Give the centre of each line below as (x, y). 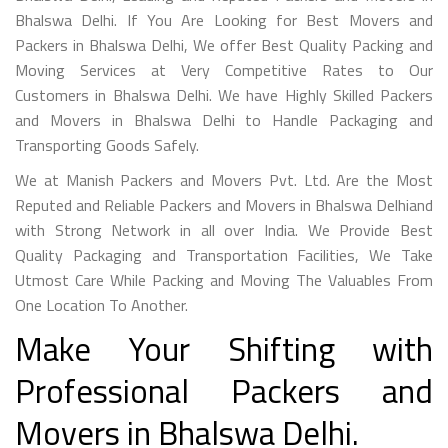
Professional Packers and (224, 390)
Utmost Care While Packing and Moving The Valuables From (224, 279)
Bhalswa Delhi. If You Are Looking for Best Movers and (224, 19)
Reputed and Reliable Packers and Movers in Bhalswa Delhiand (224, 204)
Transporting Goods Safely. (107, 144)
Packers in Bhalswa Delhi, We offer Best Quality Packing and (224, 44)
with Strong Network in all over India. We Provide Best (224, 229)
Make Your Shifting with (224, 348)
